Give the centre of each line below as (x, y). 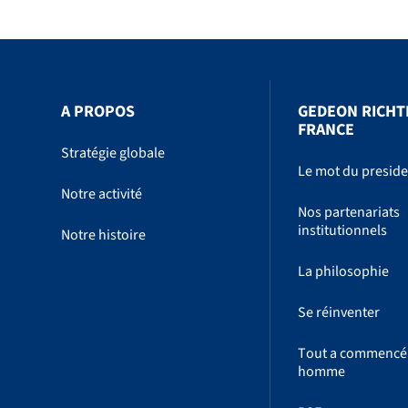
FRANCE (326, 130)
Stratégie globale (113, 153)
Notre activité (102, 194)
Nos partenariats (349, 213)
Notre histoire (104, 235)
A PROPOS (98, 112)
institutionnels (343, 231)
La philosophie (344, 272)
